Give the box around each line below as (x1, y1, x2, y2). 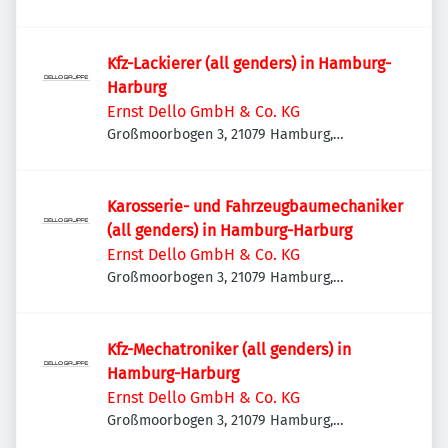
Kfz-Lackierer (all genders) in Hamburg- (107, 54, 391, 73)
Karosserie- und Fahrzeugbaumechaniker (107, 197, 403, 216)
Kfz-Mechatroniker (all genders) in (107, 340, 351, 359)
